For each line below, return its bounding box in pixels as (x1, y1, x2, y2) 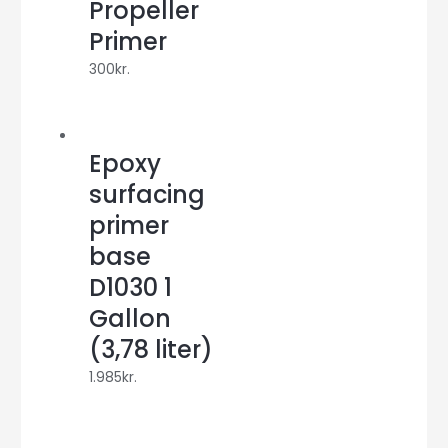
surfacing (89, 178, 206, 212)
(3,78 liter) (89, 333, 214, 367)
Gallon (89, 302, 172, 336)
